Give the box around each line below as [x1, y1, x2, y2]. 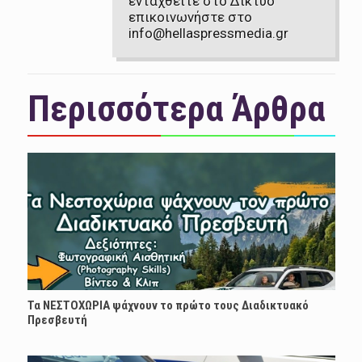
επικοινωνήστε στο [128, 9, 252, 26]
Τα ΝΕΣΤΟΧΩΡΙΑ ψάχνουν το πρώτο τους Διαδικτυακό [27, 298, 309, 314]
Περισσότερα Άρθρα [27, 87, 326, 131]
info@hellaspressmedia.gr [128, 25, 288, 42]
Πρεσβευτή [27, 313, 87, 328]
